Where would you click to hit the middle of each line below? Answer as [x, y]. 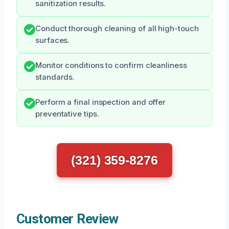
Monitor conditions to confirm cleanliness [111, 66]
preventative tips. [67, 114]
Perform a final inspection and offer [101, 102]
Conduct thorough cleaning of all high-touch [117, 29]
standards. [55, 77]
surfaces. [53, 41]
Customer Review [67, 219]
